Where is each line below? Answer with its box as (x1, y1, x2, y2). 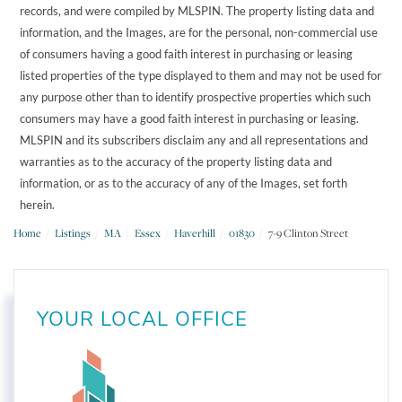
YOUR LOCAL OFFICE (37, 306, 248, 334)
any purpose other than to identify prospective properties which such (20, 89, 371, 104)
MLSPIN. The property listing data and (178, 3, 375, 18)
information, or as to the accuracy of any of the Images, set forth (20, 175, 348, 190)
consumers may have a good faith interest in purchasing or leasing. (20, 110, 360, 126)
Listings (55, 224, 91, 240)
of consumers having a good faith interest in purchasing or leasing (20, 46, 354, 61)
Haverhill (174, 224, 215, 240)
